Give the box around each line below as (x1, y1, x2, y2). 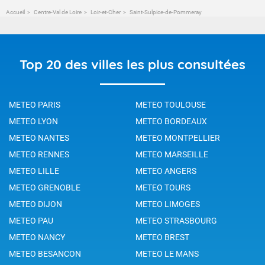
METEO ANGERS (135, 166, 196, 176)
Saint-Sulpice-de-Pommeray (128, 8, 202, 15)
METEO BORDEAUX (135, 116, 207, 126)
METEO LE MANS (135, 248, 199, 258)
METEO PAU (9, 215, 53, 225)
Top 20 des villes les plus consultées (20, 56, 245, 73)
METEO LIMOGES (135, 199, 200, 209)
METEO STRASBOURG (135, 215, 217, 225)
